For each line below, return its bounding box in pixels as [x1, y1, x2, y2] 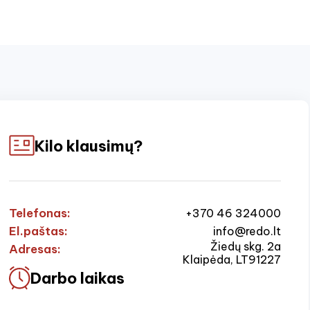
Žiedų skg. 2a [210, 239, 281, 254]
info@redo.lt [213, 224, 281, 238]
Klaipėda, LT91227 [183, 253, 281, 267]
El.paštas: [8, 224, 68, 239]
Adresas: [8, 241, 61, 257]
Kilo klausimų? [34, 136, 143, 156]
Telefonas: [8, 206, 71, 221]
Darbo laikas [30, 268, 125, 289]
